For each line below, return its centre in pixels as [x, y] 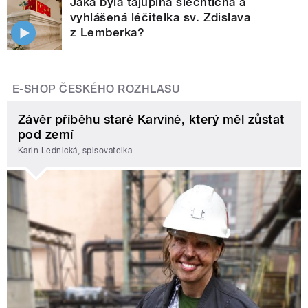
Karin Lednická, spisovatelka [75, 151]
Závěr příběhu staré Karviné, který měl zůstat [151, 119]
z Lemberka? [108, 32]
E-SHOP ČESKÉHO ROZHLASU [97, 89]
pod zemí [46, 134]
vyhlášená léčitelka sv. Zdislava [161, 17]
